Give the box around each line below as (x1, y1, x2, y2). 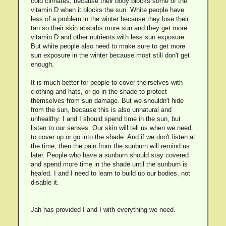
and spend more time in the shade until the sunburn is (30, 160, 188, 168)
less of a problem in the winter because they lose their (30, 15, 189, 23)
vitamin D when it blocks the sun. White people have (30, 6, 184, 14)
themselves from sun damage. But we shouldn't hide (30, 97, 184, 104)
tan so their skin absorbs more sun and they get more (30, 24, 187, 32)
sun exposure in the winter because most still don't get (30, 51, 190, 59)
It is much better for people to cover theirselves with (30, 79, 183, 86)
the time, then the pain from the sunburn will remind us (30, 142, 190, 150)
